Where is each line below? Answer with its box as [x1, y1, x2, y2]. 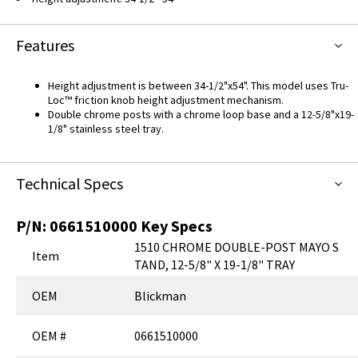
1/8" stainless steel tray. [48, 121, 164, 137]
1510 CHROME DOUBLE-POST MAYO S [134, 239, 340, 256]
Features [16, 35, 74, 56]
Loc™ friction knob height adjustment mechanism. [48, 93, 284, 108]
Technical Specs [16, 173, 123, 194]
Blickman [134, 288, 187, 304]
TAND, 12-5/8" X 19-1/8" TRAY [134, 257, 296, 273]
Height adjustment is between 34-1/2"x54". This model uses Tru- [48, 78, 348, 93]
